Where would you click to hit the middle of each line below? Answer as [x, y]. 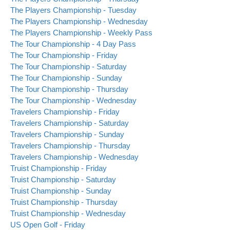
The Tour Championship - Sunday [66, 78]
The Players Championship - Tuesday [73, 10]
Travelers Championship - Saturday [70, 123]
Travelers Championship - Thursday [70, 146]
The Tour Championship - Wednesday [73, 101]
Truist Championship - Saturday [63, 180]
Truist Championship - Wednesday [68, 214]
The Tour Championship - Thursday [69, 89]
